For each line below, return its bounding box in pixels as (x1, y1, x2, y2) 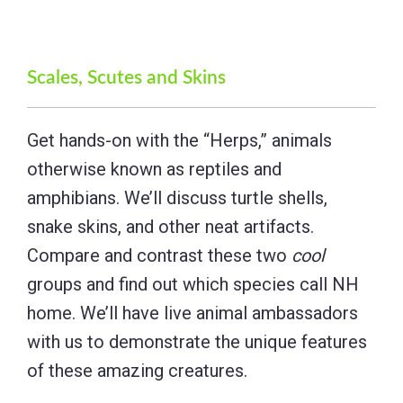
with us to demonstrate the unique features (27, 330, 367, 353)
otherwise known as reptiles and (27, 157, 282, 180)
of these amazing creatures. (27, 359, 247, 381)
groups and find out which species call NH (27, 273, 359, 295)
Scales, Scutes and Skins (27, 67, 226, 87)
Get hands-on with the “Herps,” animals (27, 129, 332, 151)
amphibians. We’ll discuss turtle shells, (27, 186, 327, 209)
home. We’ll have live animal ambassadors (27, 301, 358, 324)
